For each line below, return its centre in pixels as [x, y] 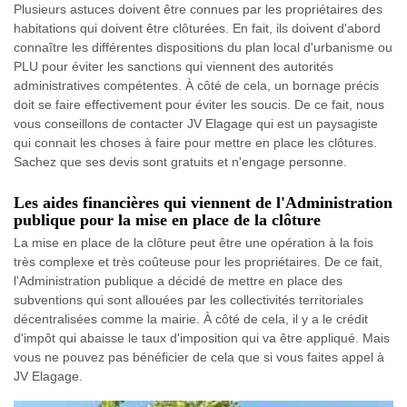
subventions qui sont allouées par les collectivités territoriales [189, 300]
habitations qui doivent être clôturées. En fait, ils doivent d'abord [197, 28]
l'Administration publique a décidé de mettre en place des [178, 281]
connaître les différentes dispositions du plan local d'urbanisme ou [203, 47]
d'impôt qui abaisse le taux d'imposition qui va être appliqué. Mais [202, 338]
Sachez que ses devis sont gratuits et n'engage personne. [180, 162]
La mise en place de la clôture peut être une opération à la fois [194, 243]
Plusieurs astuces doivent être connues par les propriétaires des [198, 9]
